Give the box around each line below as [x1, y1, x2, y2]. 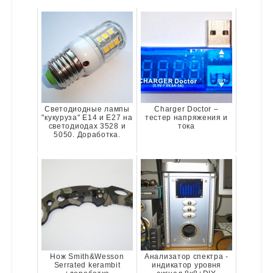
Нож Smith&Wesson [50, 252, 124, 261]
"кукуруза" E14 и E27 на [41, 113, 133, 122]
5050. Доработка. [54, 130, 121, 140]
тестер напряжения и [144, 113, 229, 122]
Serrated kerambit [54, 261, 121, 270]
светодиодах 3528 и [48, 122, 126, 131]
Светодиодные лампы [44, 105, 130, 114]
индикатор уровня [151, 261, 222, 270]
